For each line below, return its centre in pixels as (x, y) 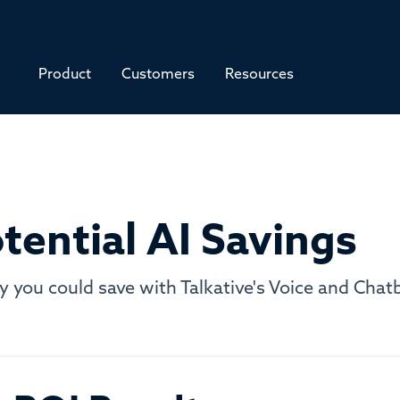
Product (64, 73)
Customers (158, 73)
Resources (259, 73)
